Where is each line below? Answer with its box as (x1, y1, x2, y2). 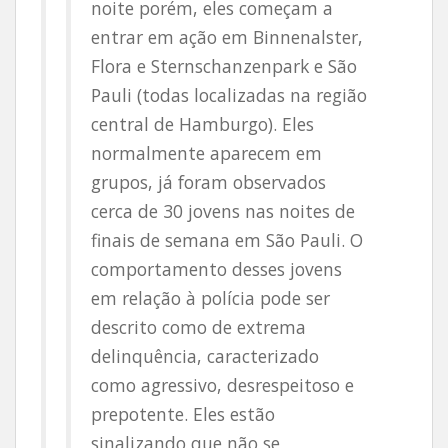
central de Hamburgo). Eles (91, 112, 314, 136)
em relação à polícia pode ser (91, 286, 330, 310)
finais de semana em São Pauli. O (91, 228, 363, 252)
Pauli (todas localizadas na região (91, 83, 367, 107)
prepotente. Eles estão (91, 402, 275, 426)
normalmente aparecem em (91, 141, 322, 165)
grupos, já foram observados (91, 170, 326, 194)
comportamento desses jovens (91, 257, 342, 281)
